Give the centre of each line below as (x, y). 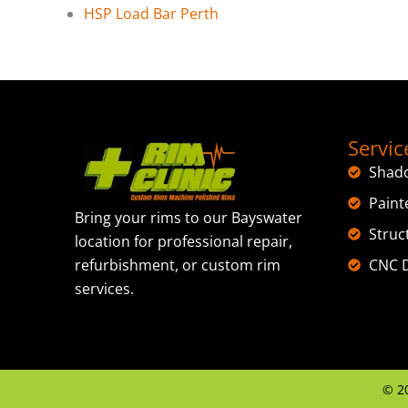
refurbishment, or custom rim (178, 265)
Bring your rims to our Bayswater (189, 218)
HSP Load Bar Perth (151, 13)
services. (104, 289)
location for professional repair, (184, 242)
